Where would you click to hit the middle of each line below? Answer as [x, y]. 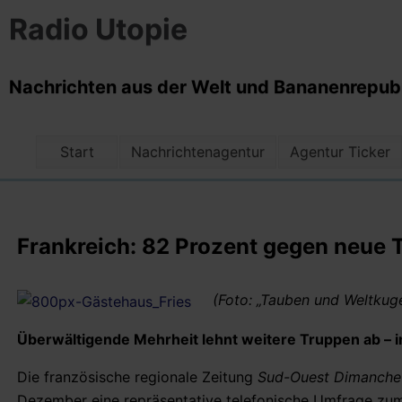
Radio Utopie [98, 30]
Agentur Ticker [341, 152]
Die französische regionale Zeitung [137, 376]
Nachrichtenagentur [198, 152]
